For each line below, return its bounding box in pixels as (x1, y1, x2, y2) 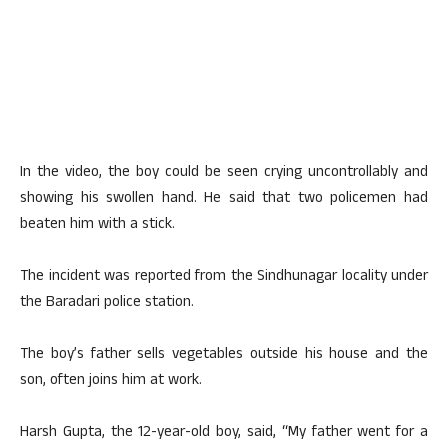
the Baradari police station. (20, 291, 194, 316)
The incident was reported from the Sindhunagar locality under (20, 265, 428, 290)
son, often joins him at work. (20, 369, 202, 394)
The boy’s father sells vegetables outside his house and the (20, 343, 428, 368)
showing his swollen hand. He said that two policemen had (20, 187, 428, 212)
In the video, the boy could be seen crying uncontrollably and (20, 161, 428, 186)
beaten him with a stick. (20, 213, 175, 238)
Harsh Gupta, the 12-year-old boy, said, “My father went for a (20, 421, 428, 446)
